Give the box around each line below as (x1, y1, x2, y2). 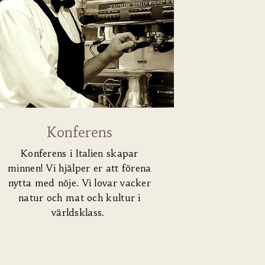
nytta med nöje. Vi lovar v (8, 177, 125, 189)
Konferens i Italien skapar (20, 147, 138, 160)
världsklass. (51, 206, 108, 219)
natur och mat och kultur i (18, 192, 141, 204)
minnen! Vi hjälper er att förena (8, 162, 151, 174)
